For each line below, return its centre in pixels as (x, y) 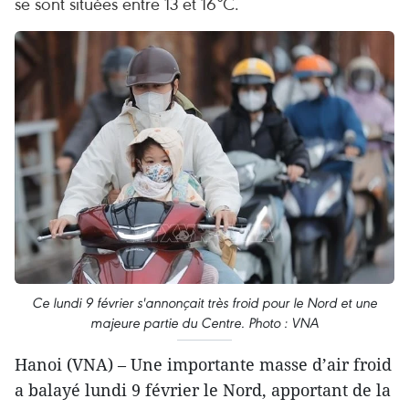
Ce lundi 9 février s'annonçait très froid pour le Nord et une (204, 303)
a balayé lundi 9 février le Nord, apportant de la (203, 390)
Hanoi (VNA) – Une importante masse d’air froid (203, 365)
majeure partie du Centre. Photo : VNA (204, 323)
